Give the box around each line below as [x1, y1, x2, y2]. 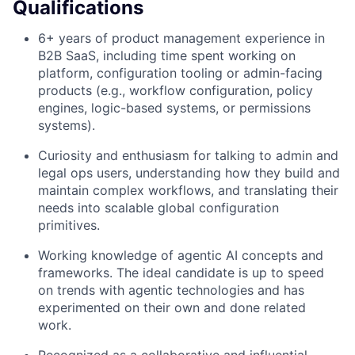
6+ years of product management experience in [38, 30, 325, 46]
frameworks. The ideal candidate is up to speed [38, 265, 324, 281]
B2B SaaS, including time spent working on [38, 48, 296, 63]
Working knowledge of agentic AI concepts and [38, 247, 323, 263]
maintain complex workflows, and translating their [38, 182, 338, 198]
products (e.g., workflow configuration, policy [38, 82, 313, 98]
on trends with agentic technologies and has [38, 282, 304, 298]
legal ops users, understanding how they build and [38, 165, 340, 181]
